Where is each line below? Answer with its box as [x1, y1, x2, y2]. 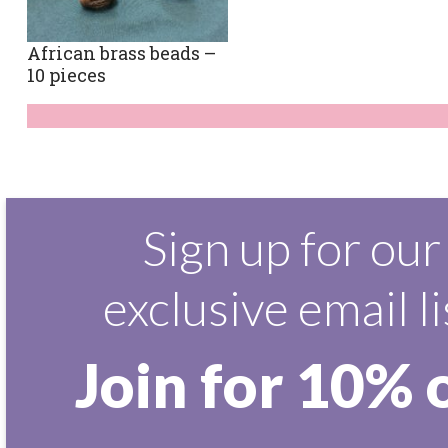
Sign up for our [141, 219, 441, 277]
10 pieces [26, 63, 106, 88]
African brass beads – [26, 41, 216, 66]
